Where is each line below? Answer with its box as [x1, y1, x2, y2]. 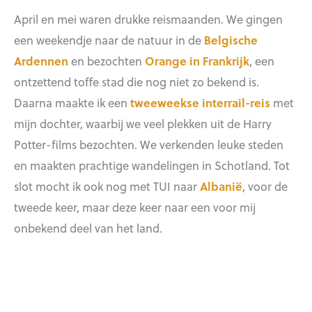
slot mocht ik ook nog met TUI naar [14, 177, 197, 194]
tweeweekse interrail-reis [130, 93, 273, 111]
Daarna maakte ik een [14, 93, 130, 111]
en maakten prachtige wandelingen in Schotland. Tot [14, 156, 290, 173]
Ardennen [14, 52, 68, 69]
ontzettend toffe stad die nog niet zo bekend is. [14, 72, 259, 90]
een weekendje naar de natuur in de [14, 31, 204, 48]
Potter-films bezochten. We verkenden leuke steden [14, 135, 283, 153]
